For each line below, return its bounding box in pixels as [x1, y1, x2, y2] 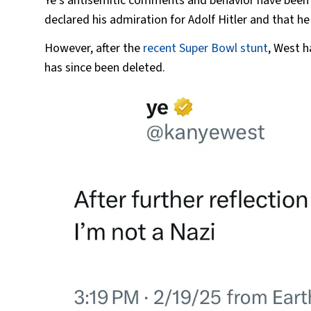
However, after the [44, 40, 143, 57]
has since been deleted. [44, 59, 165, 76]
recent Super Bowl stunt [143, 40, 268, 57]
